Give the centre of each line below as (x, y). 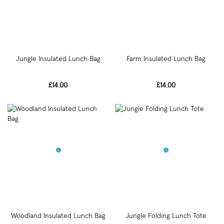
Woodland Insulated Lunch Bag (58, 216)
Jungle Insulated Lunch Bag (58, 59)
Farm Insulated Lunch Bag (166, 59)
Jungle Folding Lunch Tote (166, 216)
